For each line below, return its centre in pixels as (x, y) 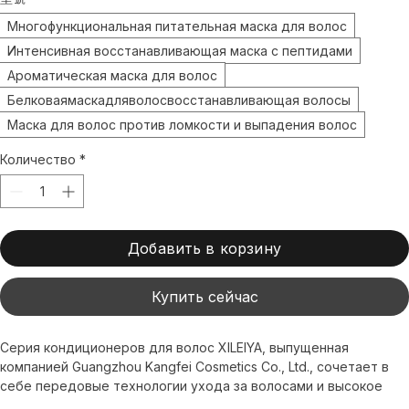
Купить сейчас (204, 315)
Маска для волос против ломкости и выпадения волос (182, 142)
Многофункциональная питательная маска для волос (177, 44)
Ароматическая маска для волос (112, 93)
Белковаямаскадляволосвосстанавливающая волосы (179, 118)
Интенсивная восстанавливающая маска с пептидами (180, 68)
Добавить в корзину (204, 266)
